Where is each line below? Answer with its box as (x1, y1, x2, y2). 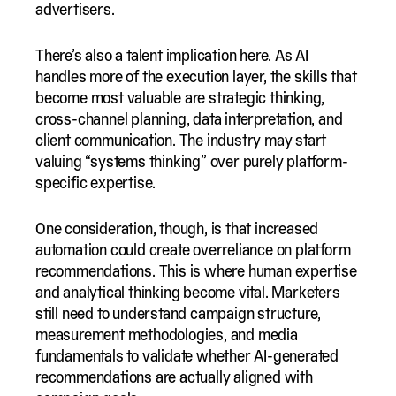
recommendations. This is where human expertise (35, 261, 357, 280)
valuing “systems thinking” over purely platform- (35, 151, 348, 171)
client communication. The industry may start (35, 130, 327, 149)
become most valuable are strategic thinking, (35, 88, 325, 107)
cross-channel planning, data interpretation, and (35, 109, 343, 128)
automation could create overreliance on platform (35, 240, 351, 259)
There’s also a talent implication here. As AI (35, 45, 308, 65)
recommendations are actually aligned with (35, 367, 313, 386)
